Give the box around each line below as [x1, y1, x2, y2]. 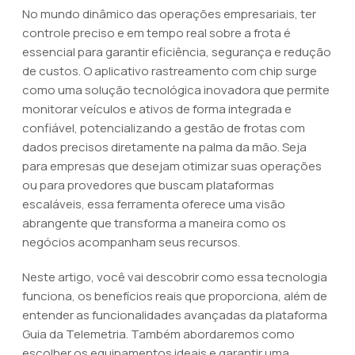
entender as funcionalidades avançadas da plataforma [22, 307, 327, 323]
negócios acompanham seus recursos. [22, 234, 240, 250]
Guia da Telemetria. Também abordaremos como [22, 326, 295, 342]
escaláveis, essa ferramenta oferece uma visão [22, 196, 285, 212]
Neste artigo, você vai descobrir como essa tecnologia [22, 269, 327, 285]
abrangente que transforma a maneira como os [22, 215, 286, 231]
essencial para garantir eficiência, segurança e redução [22, 44, 331, 60]
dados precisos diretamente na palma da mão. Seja [22, 139, 307, 155]
